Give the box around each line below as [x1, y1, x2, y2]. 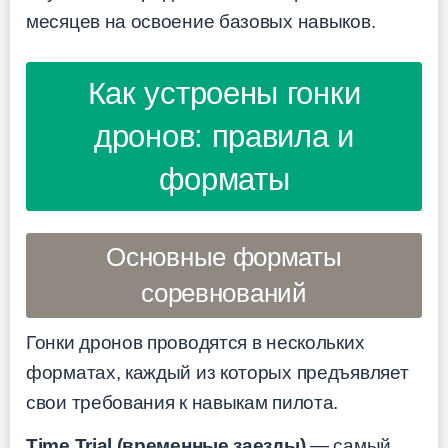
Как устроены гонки [87, 76, 361, 112]
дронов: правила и [94, 119, 354, 155]
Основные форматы [106, 242, 342, 273]
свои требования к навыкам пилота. [26, 392, 339, 414]
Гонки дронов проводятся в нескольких [26, 332, 365, 354]
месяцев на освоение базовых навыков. [26, 11, 376, 33]
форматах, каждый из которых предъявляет [26, 362, 409, 384]
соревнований [141, 278, 307, 309]
